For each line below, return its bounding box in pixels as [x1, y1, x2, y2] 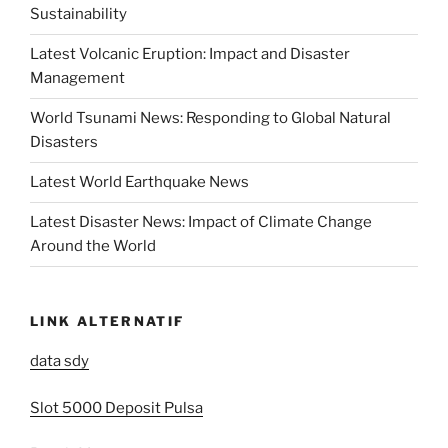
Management [30, 69, 125, 88]
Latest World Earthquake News [30, 173, 249, 192]
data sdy [30, 352, 89, 371]
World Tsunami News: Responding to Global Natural [30, 109, 391, 128]
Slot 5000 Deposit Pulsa [30, 398, 203, 417]
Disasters [30, 133, 98, 152]
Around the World [30, 237, 156, 256]
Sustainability [30, 5, 127, 24]
